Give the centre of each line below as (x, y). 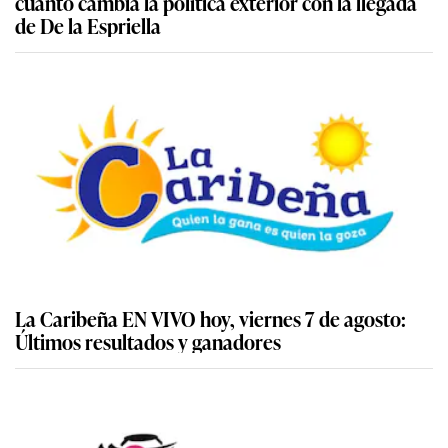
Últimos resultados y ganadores (148, 341)
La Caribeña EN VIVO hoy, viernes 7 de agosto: (210, 318)
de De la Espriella (88, 25)
